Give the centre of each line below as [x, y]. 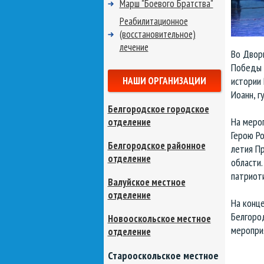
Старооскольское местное [163, 255]
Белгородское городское [158, 109]
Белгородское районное [156, 146]
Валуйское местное [146, 182]
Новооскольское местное [159, 219]
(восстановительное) [157, 34]
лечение [134, 47]
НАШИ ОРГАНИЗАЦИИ [164, 81]
